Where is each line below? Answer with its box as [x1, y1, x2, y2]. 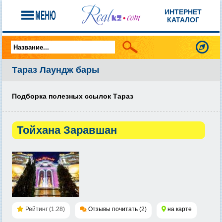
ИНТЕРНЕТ [165, 8, 202, 16]
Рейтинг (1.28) [24, 206, 65, 213]
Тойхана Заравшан [17, 124, 117, 136]
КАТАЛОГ [167, 16, 200, 24]
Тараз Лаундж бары [12, 65, 99, 75]
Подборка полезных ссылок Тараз [12, 92, 133, 100]
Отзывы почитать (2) [88, 206, 147, 213]
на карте [167, 206, 192, 213]
